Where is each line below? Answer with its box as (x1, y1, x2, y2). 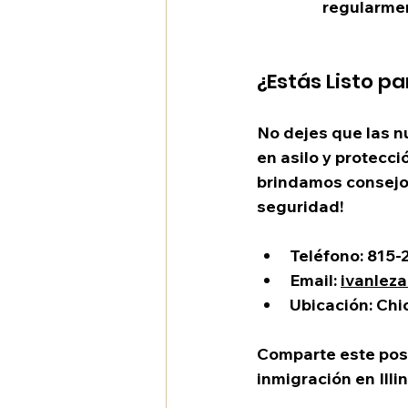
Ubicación (290, 294, 369, 316)
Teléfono (290, 245, 360, 267)
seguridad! (257, 196, 344, 218)
